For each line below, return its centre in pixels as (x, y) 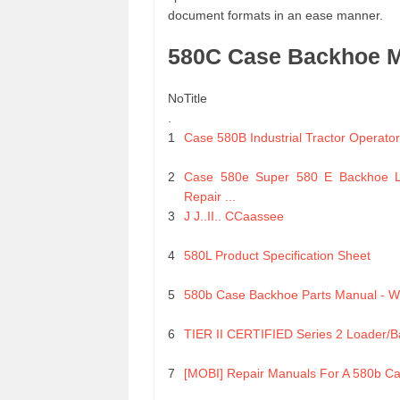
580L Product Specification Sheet (277, 256)
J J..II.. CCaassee (234, 217)
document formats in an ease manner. (275, 16)
